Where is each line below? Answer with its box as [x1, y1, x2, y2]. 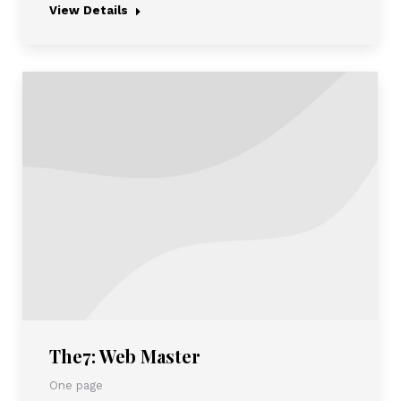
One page [49, 378, 103, 392]
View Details [49, 3, 128, 17]
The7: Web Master [49, 343, 200, 368]
